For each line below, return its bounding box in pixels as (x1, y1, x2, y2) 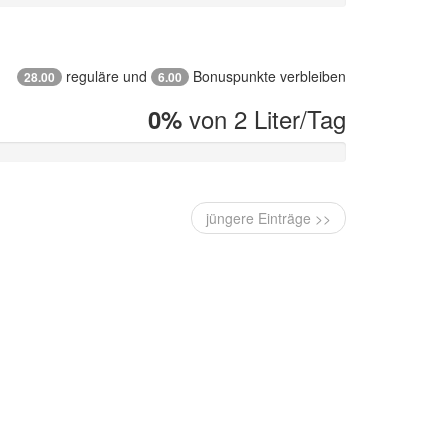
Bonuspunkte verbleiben (189, 66, 346, 86)
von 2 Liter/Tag (182, 101, 346, 136)
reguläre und (66, 66, 151, 86)
